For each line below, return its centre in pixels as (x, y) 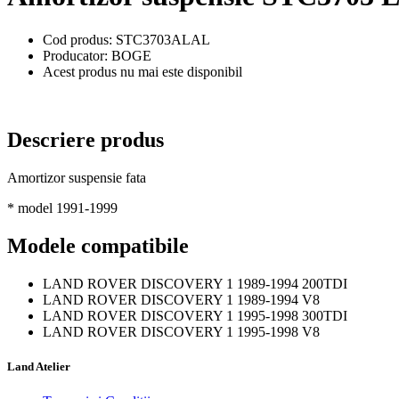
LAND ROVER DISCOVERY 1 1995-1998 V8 (181, 331)
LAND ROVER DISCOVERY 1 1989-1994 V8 (181, 299)
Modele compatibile (98, 245)
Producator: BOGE (97, 55)
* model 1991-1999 (62, 208)
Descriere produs (85, 139)
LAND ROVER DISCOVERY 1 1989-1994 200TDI (195, 283)
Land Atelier (39, 366)
